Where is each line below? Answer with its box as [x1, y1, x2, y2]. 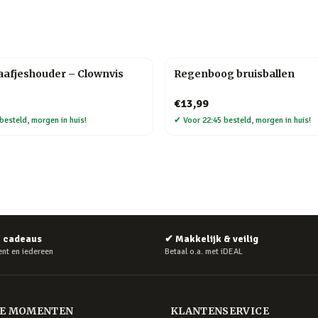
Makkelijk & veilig [175, 233, 258, 245]
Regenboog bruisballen [174, 67, 295, 80]
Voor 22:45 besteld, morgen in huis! [183, 115, 311, 126]
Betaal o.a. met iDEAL [165, 246, 243, 257]
